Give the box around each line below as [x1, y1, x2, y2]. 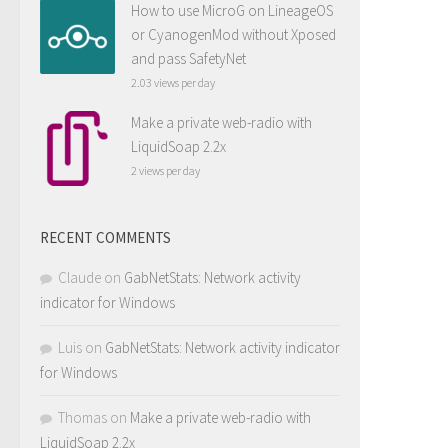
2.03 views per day [131, 75, 215, 90]
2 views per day [131, 163, 200, 178]
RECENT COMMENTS [40, 228, 171, 247]
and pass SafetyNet [131, 49, 246, 68]
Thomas [58, 408, 107, 427]
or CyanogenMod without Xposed [131, 25, 336, 44]
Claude [58, 268, 101, 287]
